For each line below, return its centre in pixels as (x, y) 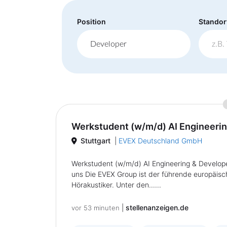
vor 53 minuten (96, 208)
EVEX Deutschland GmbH (160, 141)
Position (91, 22)
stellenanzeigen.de (157, 207)
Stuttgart (96, 141)
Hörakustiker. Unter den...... (116, 185)
